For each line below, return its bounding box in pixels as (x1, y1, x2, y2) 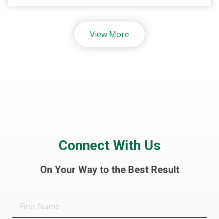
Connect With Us (58, 137, 161, 154)
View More (90, 29, 129, 40)
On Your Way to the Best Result (40, 164, 179, 176)
